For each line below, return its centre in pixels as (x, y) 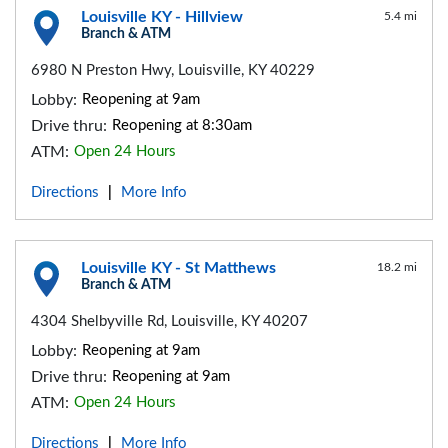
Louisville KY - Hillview (162, 17)
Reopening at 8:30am (182, 126)
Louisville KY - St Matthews (178, 268)
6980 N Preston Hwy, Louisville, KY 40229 (173, 71)
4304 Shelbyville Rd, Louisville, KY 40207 (169, 322)
